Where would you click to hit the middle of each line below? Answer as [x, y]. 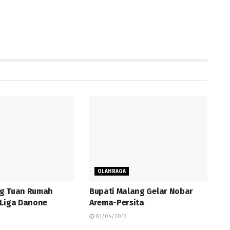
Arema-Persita [117, 203]
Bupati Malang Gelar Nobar [141, 191]
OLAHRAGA [112, 172]
